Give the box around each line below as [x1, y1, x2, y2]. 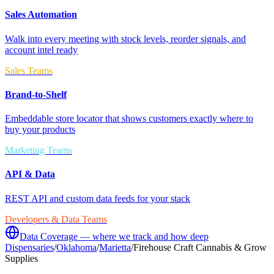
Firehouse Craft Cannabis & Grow [133, 242, 267, 253]
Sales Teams [5, 65, 53, 76]
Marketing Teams [5, 145, 72, 156]
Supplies [5, 253, 38, 264]
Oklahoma [56, 242, 97, 253]
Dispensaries [5, 242, 54, 253]
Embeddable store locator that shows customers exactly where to [5, 113, 253, 124]
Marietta [99, 242, 131, 253]
